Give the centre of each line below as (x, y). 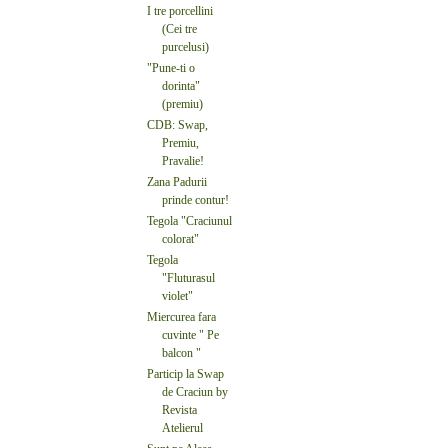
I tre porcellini (180, 10)
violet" (177, 295)
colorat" (180, 238)
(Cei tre (179, 28)
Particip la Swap (185, 373)
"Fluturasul (188, 277)
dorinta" (181, 85)
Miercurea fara (181, 316)
